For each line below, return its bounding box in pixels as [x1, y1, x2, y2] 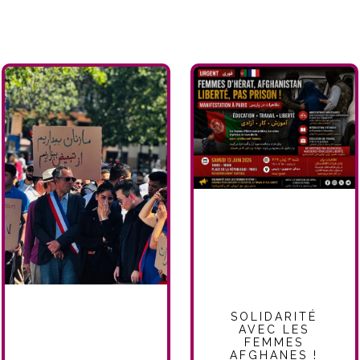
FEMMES [244, 335, 305, 349]
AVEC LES [239, 322, 310, 336]
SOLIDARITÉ [231, 309, 318, 323]
